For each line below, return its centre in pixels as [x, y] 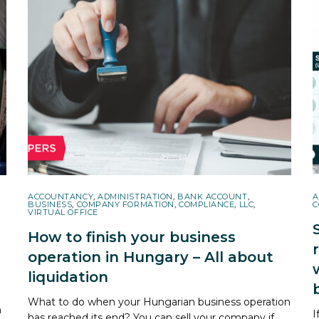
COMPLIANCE [206, 204]
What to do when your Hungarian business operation [159, 302]
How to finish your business [132, 237]
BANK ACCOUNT [212, 196]
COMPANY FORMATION [125, 204]
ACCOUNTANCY [61, 196]
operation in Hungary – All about [151, 257]
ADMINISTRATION [135, 196]
